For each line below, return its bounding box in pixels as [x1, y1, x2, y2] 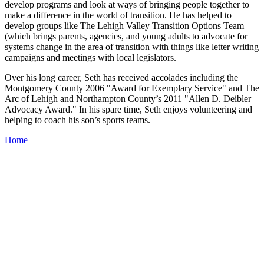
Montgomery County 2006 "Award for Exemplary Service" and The [5, 83, 259, 94]
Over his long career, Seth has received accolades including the [5, 72, 238, 83]
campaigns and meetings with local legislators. [5, 52, 176, 63]
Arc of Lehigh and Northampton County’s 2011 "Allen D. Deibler [5, 94, 251, 104]
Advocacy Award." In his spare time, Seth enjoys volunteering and [5, 104, 252, 115]
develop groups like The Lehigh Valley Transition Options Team [5, 21, 244, 31]
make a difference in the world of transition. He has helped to [5, 10, 232, 21]
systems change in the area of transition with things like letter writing [5, 42, 259, 52]
